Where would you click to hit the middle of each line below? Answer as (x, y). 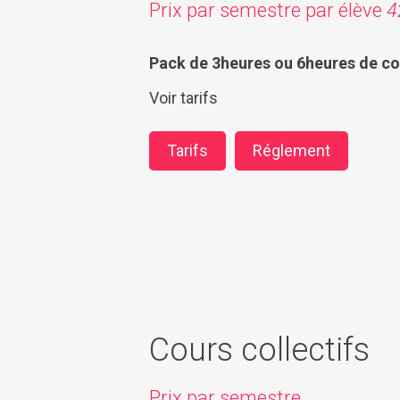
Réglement (292, 150)
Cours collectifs (259, 350)
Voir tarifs (183, 97)
